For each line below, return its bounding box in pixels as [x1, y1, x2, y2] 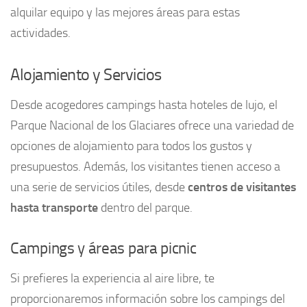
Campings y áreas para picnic [10, 238, 197, 258]
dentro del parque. [98, 199, 193, 215]
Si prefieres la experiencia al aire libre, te [10, 270, 214, 286]
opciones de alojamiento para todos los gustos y [10, 138, 252, 153]
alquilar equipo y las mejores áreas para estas [10, 4, 240, 20]
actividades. [10, 25, 71, 40]
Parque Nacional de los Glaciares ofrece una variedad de [10, 117, 294, 133]
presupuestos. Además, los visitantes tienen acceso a [10, 158, 280, 174]
